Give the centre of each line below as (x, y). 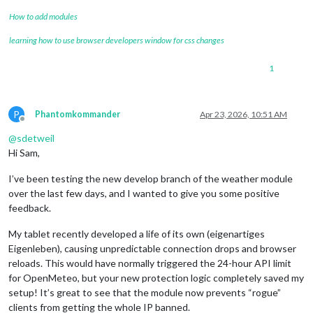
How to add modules (43, 16)
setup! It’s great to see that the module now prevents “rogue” (145, 292)
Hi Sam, (24, 152)
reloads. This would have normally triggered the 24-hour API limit (150, 263)
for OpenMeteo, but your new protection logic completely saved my (156, 277)
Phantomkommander (78, 114)
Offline (35, 124)
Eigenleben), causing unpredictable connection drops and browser (152, 248)
